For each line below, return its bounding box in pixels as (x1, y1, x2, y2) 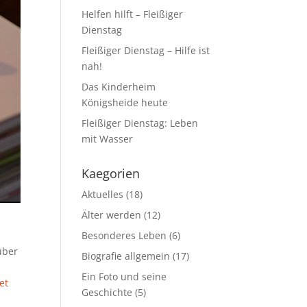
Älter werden (82, 208, 142, 221)
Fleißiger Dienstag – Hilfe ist (82, 44, 210, 57)
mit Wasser (82, 132, 134, 145)
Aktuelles (82, 188, 124, 201)
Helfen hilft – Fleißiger (82, 8, 184, 21)
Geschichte (82, 286, 133, 299)
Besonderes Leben (82, 229, 167, 242)
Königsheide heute (82, 96, 169, 109)
